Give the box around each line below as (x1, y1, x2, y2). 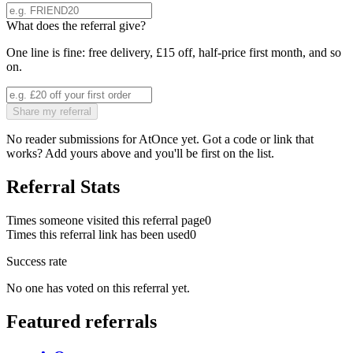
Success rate (6, 254, 67, 268)
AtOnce (139, 132, 178, 147)
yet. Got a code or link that (181, 132, 314, 147)
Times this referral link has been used (6, 227, 190, 241)
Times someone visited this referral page (6, 213, 205, 227)
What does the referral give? (6, 19, 146, 33)
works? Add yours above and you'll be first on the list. (6, 147, 274, 161)
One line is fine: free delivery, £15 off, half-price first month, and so (6, 46, 341, 60)
